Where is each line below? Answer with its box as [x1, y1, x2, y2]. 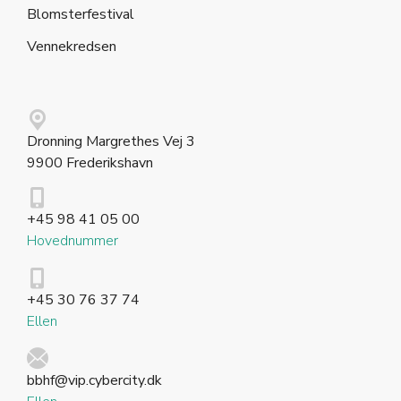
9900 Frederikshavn [27, 152, 153, 173]
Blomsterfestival [27, 4, 134, 24]
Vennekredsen [27, 36, 116, 56]
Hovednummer [27, 230, 118, 251]
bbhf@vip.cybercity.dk [27, 370, 162, 390]
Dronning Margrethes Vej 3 [27, 131, 195, 151]
